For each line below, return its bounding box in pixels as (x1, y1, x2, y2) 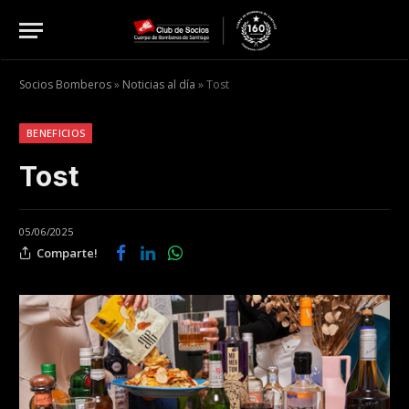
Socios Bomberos (19, 77, 111, 92)
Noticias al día (122, 77, 195, 92)
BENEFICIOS (26, 126, 86, 140)
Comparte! (37, 244, 98, 261)
